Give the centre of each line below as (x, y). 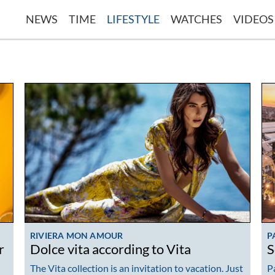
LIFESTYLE (133, 19)
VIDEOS (254, 19)
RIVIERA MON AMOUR (77, 235)
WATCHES (196, 19)
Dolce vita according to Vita (110, 249)
